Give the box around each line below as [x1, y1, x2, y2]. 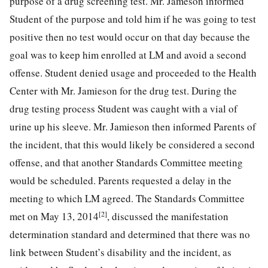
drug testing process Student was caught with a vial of [10, 102, 237, 116]
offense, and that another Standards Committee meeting [10, 156, 243, 170]
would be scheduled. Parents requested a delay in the [10, 173, 232, 188]
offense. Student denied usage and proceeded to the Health [10, 66, 257, 80]
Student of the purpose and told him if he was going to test [10, 12, 256, 26]
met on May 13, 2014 [10, 209, 99, 224]
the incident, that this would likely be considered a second [10, 138, 255, 152]
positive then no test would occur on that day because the [10, 30, 250, 44]
